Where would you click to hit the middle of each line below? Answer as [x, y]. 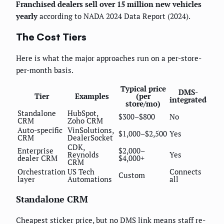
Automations [90, 179]
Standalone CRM [52, 199]
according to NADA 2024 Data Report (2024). [114, 16]
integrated [188, 99]
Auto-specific [40, 130]
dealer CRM [37, 158]
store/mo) [143, 103]
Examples [92, 96]
